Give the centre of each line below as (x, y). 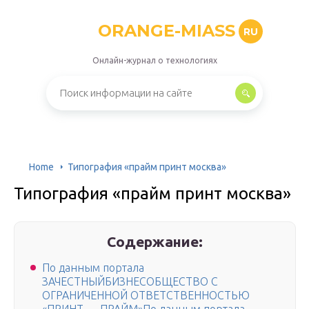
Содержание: (155, 241)
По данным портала (93, 268)
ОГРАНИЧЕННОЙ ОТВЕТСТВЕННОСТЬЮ (146, 296)
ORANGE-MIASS (167, 31)
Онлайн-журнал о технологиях (154, 60)
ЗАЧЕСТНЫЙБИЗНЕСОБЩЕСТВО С (130, 282)
